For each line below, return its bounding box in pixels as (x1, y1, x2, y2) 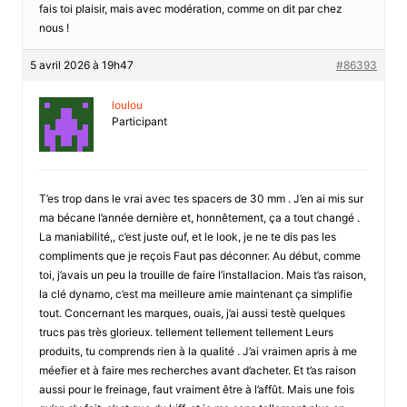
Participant (111, 114, 167, 128)
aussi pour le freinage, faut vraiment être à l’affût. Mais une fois (38, 382, 354, 396)
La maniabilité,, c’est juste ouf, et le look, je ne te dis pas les (38, 229, 336, 243)
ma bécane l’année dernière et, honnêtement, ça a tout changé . (38, 210, 360, 224)
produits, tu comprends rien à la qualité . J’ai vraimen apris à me (38, 343, 357, 358)
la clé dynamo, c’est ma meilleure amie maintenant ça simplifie (38, 286, 352, 301)
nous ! (38, 20, 69, 35)
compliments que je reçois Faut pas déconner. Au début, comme (38, 248, 361, 263)
